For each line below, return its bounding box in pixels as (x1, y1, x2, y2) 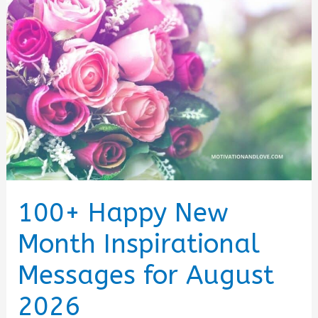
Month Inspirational (18, 229, 261, 261)
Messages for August (18, 260, 275, 292)
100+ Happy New (18, 197, 229, 229)
